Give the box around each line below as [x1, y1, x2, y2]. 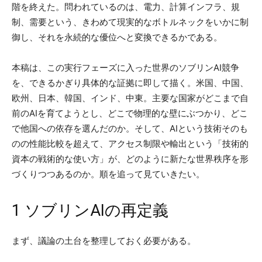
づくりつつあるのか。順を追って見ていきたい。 [12, 168, 205, 180]
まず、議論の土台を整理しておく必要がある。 [12, 235, 196, 246]
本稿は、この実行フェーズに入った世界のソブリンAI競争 [12, 61, 239, 73]
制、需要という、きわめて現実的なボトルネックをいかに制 [12, 16, 249, 27]
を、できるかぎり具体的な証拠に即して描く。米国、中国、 [12, 77, 249, 88]
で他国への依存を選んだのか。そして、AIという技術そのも [12, 122, 248, 134]
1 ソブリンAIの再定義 [12, 201, 168, 220]
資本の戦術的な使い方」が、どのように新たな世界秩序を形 [12, 153, 249, 164]
